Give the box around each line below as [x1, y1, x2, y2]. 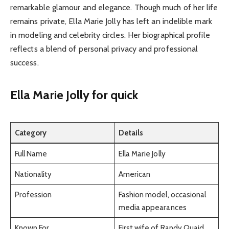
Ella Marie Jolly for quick [10, 87, 139, 103]
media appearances [118, 202, 187, 212]
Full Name [14, 148, 48, 158]
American [118, 169, 151, 179]
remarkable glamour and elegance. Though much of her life [10, 2, 218, 12]
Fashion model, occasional [118, 189, 207, 199]
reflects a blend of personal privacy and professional [10, 43, 198, 54]
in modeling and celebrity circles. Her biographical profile [10, 30, 210, 40]
